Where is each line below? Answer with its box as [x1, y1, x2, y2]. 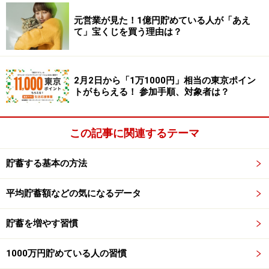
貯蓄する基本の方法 [6, 158, 87, 169]
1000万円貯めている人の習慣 [6, 248, 127, 259]
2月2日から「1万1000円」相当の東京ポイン [74, 74, 256, 86]
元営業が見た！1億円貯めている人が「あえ [74, 14, 250, 26]
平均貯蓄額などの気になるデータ [6, 188, 141, 199]
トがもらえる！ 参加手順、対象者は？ [74, 86, 229, 97]
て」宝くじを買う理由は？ [74, 26, 182, 37]
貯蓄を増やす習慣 [6, 218, 78, 229]
